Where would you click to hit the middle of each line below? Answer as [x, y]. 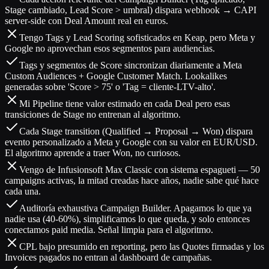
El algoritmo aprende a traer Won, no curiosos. [93, 153]
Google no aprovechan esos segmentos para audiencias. [110, 48]
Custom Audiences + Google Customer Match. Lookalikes [116, 76]
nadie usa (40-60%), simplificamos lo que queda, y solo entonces [127, 219]
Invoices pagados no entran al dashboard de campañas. [108, 257]
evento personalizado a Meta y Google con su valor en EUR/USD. [131, 142]
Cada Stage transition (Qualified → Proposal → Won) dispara [136, 131]
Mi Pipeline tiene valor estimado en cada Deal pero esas [125, 104]
